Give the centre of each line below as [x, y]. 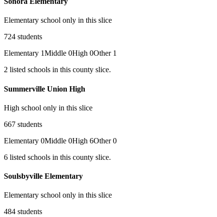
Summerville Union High [45, 89]
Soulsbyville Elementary [43, 176]
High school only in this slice [48, 108]
